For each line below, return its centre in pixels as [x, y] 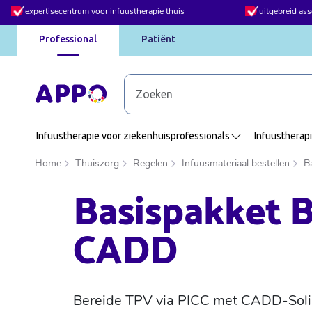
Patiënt [158, 39]
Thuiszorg [97, 163]
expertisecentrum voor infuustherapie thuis [105, 11]
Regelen [150, 163]
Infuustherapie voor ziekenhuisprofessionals [133, 135]
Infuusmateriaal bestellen [236, 163]
